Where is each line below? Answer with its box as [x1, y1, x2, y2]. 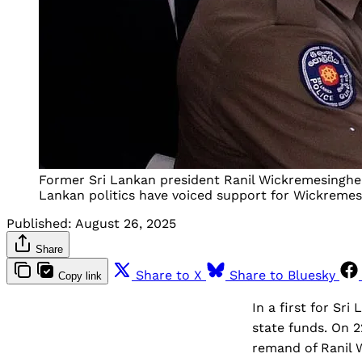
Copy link [58, 269, 102, 282]
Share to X [136, 267, 202, 283]
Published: [6, 215, 72, 231]
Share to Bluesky [229, 267, 335, 283]
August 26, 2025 [75, 215, 176, 231]
